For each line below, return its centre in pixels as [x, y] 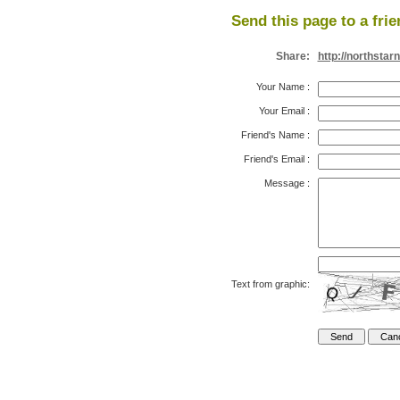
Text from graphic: [270, 284]
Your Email [281, 111]
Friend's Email [274, 159]
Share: [292, 56]
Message [284, 183]
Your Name [280, 87]
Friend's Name [272, 135]
